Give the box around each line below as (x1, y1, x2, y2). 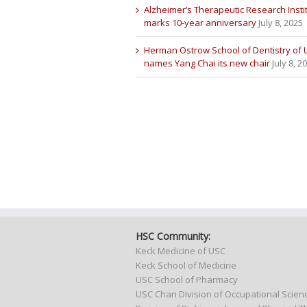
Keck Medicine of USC (135, 244, 225, 257)
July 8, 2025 (258, 16, 303, 29)
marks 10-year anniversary (143, 16, 256, 29)
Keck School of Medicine (135, 258, 236, 271)
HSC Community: (135, 229, 210, 243)
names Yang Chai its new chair (143, 57, 270, 69)
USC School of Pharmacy (135, 273, 238, 286)
